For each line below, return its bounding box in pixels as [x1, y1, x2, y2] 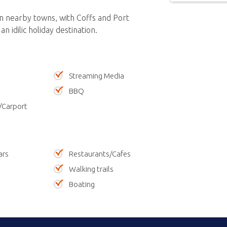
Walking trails [69, 165, 114, 174]
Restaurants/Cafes [69, 149, 131, 159]
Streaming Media [69, 71, 125, 81]
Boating [69, 180, 95, 189]
